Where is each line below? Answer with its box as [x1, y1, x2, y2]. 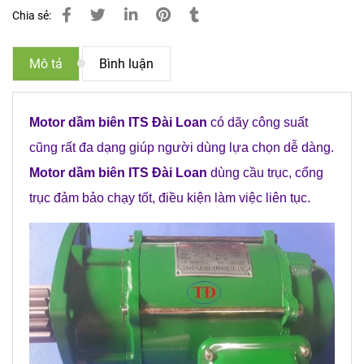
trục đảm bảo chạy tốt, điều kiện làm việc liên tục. [29, 191, 310, 206]
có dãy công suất [207, 115, 308, 130]
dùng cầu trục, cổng [207, 166, 323, 180]
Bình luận [99, 56, 154, 72]
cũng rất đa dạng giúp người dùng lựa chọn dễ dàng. [29, 141, 334, 155]
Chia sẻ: [12, 9, 51, 24]
